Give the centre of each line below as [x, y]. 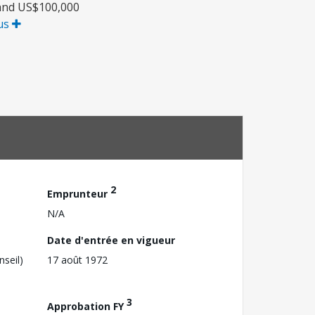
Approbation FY [87, 306]
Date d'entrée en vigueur [111, 240]
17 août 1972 [77, 259]
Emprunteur [79, 193]
